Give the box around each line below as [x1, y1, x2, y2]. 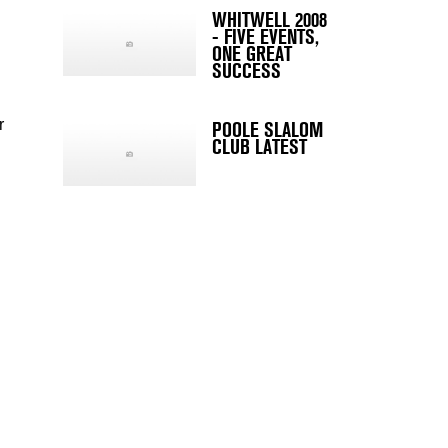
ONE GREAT [212, 42, 292, 67]
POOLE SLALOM [212, 118, 323, 143]
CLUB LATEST [212, 135, 307, 160]
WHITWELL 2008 [212, 8, 327, 33]
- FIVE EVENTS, [212, 25, 319, 50]
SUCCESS [212, 59, 281, 84]
